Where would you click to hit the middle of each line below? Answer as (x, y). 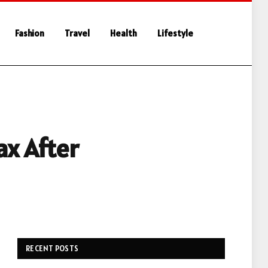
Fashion (30, 33)
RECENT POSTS (52, 249)
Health (124, 33)
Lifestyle (175, 33)
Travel (77, 33)
